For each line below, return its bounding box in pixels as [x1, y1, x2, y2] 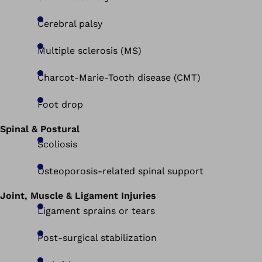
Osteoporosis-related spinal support [37, 165, 206, 177]
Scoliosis [37, 138, 80, 150]
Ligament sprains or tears [37, 205, 158, 216]
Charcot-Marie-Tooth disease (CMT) [37, 71, 204, 83]
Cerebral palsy [37, 18, 105, 29]
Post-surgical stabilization [37, 232, 160, 243]
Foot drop [37, 98, 86, 110]
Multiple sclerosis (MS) [37, 44, 144, 56]
